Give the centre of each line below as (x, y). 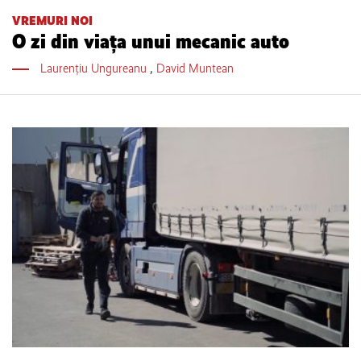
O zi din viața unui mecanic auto (151, 41)
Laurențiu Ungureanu (95, 68)
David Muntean (195, 68)
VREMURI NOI (52, 20)
